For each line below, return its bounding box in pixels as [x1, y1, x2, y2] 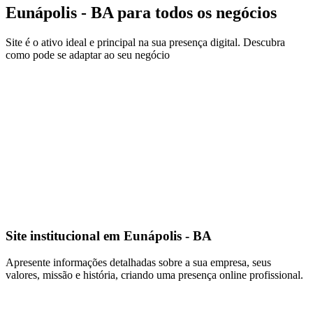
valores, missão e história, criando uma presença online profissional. [6, 269, 303, 282]
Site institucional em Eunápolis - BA [6, 228, 212, 243]
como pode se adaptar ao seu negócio [6, 48, 170, 61]
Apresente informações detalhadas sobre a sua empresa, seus [6, 256, 271, 269]
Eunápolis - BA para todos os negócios [6, 3, 277, 22]
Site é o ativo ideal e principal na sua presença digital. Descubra [6, 36, 285, 48]
